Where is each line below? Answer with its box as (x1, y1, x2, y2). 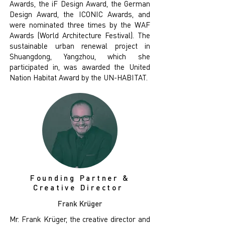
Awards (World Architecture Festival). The (10, 30, 150, 40)
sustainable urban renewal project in (10, 41, 150, 51)
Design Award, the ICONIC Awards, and (10, 9, 150, 19)
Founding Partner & (30, 173, 130, 183)
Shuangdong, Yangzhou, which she (10, 51, 150, 61)
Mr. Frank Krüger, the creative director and (10, 214, 150, 224)
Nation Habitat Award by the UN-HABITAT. (10, 72, 148, 82)
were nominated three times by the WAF (10, 20, 150, 30)
